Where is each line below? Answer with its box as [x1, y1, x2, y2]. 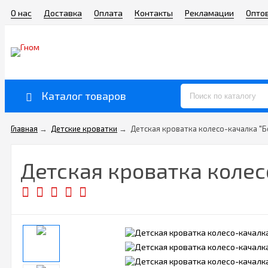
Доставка [44, 8, 82, 18]
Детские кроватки [51, 124, 117, 133]
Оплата [94, 8, 123, 18]
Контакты [135, 8, 173, 18]
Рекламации [185, 8, 234, 18]
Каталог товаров [41, 89, 126, 102]
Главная [11, 124, 38, 133]
